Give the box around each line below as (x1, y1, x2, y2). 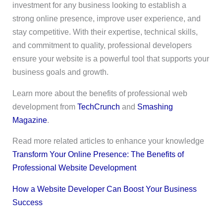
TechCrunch (77, 102, 120, 111)
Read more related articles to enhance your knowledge (12, 137, 204, 146)
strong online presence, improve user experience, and (12, 14, 201, 23)
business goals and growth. (12, 67, 109, 76)
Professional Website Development (12, 164, 136, 172)
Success (12, 198, 43, 207)
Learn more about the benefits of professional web (12, 89, 187, 98)
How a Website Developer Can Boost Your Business (12, 184, 197, 193)
